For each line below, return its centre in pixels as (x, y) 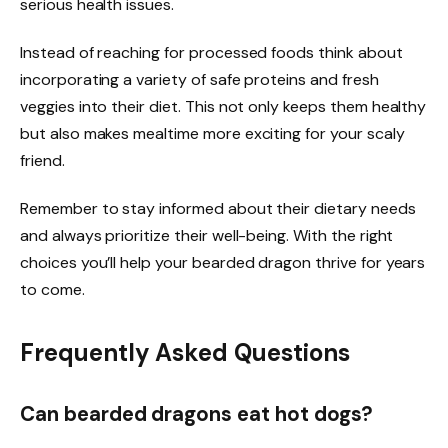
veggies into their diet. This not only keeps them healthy (223, 106)
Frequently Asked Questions (185, 353)
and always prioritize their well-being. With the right (207, 235)
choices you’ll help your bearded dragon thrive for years (223, 262)
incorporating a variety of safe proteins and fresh (199, 79)
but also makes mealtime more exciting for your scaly (212, 133)
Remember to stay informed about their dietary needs (218, 208)
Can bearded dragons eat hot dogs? (197, 413)
